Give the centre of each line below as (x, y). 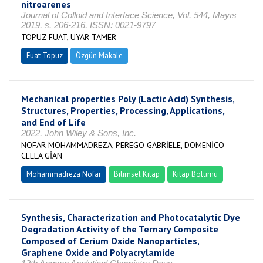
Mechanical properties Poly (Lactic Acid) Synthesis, (128, 99)
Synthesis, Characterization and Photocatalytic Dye (131, 217)
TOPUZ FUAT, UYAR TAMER (69, 37)
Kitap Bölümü (195, 174)
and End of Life (53, 122)
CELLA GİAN (42, 156)
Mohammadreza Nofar (64, 174)
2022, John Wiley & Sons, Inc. (79, 133)
